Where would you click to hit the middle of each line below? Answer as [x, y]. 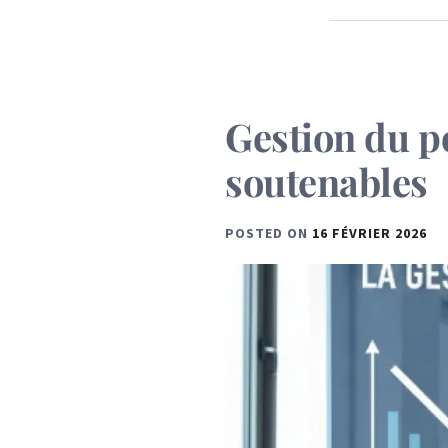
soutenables [326, 181]
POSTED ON [268, 233]
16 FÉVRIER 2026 [369, 233]
